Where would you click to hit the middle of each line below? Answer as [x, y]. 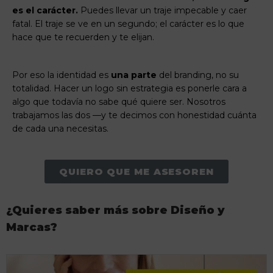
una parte [134, 75]
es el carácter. [45, 11]
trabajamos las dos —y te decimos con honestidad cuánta [134, 115]
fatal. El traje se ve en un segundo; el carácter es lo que [128, 24]
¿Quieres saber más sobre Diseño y [115, 210]
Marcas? [32, 227]
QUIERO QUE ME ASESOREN [136, 171]
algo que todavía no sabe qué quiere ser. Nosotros [119, 101]
